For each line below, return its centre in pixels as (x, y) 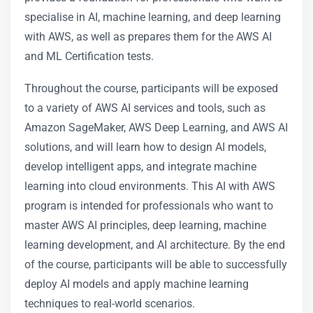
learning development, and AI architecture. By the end (155, 245)
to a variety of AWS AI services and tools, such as (145, 108)
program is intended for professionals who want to (149, 206)
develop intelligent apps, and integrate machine (140, 167)
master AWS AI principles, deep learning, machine (145, 225)
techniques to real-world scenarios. (110, 304)
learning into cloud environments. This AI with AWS (150, 186)
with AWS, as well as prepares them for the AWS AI (148, 37)
